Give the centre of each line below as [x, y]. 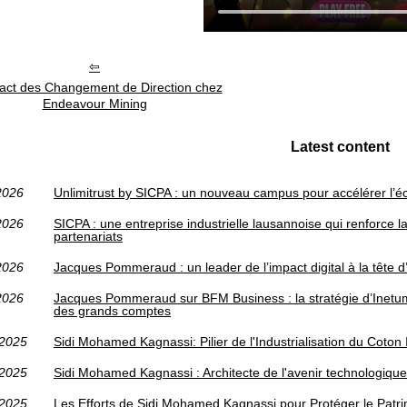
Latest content [340, 147]
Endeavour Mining [94, 104]
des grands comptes [112, 311]
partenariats [88, 236]
